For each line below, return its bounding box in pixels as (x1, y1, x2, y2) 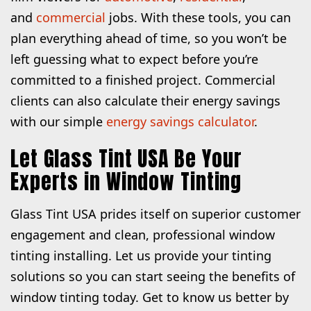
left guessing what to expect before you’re (10, 50, 258, 67)
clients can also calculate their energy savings (10, 92, 280, 109)
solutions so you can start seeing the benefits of (10, 268, 295, 285)
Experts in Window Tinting (10, 166, 242, 198)
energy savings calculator (106, 112, 254, 130)
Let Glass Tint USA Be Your (10, 143, 243, 175)
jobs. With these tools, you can (106, 8, 291, 26)
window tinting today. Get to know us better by (10, 289, 289, 306)
